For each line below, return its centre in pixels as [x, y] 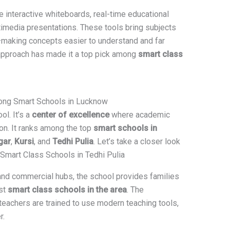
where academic [139, 115]
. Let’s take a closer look [137, 142]
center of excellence [70, 115]
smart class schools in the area [67, 190]
